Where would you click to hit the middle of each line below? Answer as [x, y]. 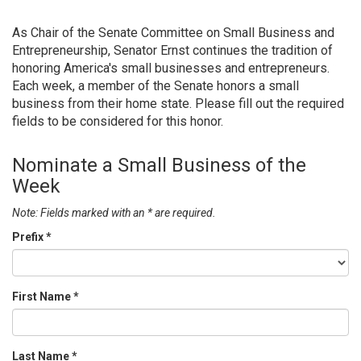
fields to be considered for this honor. [118, 121]
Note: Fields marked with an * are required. [114, 213]
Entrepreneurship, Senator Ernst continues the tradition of [172, 50]
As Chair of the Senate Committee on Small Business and [173, 33]
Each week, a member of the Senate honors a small [156, 86]
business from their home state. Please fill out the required [178, 104]
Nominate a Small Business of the [159, 165]
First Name [43, 297]
